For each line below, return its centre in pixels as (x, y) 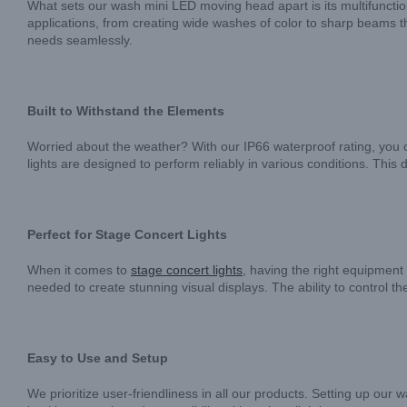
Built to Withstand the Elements (126, 111)
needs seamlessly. (80, 40)
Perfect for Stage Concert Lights (127, 234)
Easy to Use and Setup (98, 358)
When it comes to (79, 270)
